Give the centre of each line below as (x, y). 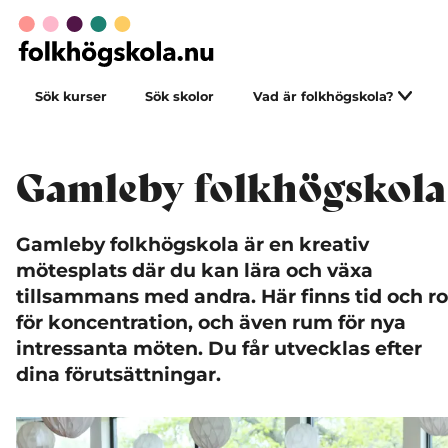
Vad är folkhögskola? (325, 96)
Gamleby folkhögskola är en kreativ (192, 244)
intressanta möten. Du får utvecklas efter (219, 348)
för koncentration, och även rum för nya (211, 322)
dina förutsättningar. (118, 374)
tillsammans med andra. (138, 296)
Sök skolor (180, 96)
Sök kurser (71, 96)
